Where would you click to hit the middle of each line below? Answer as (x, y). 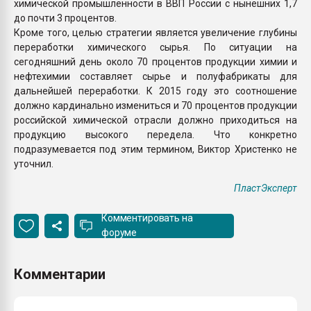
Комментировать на (147, 218)
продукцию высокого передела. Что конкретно (155, 134)
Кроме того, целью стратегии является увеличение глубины (155, 32)
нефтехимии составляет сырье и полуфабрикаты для (155, 76)
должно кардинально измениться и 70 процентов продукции (155, 105)
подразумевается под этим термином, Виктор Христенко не (155, 149)
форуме (119, 233)
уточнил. (34, 163)
